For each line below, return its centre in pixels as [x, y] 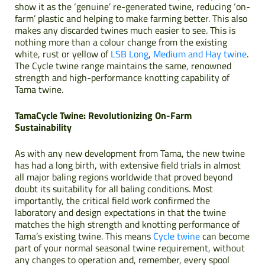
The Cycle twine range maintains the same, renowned [123, 65]
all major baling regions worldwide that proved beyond [124, 177]
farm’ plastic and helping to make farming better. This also [131, 18]
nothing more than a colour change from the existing [121, 42]
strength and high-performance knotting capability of [122, 77]
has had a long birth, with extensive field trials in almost [128, 165]
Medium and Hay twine [200, 54]
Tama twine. [39, 89]
